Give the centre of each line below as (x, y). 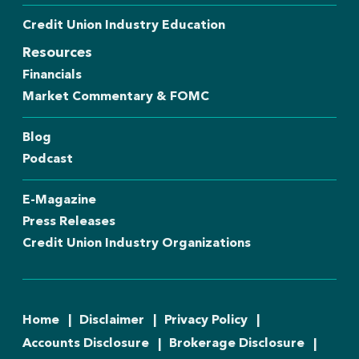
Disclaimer (112, 320)
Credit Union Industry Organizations (137, 243)
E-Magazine (59, 200)
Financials (52, 75)
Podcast (48, 159)
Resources (57, 53)
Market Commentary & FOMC (116, 97)
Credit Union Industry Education (124, 25)
